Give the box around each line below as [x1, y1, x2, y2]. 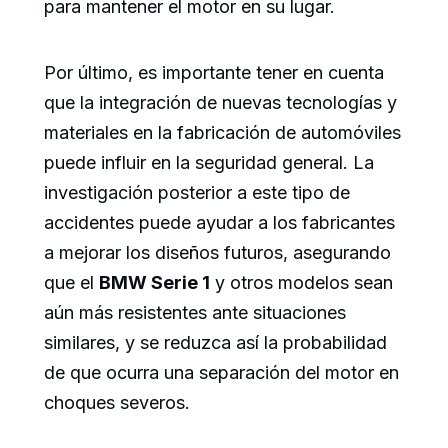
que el [44, 272, 99, 294]
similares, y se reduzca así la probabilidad [44, 332, 387, 354]
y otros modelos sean [210, 272, 393, 294]
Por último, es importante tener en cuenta [44, 62, 384, 84]
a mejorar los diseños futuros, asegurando [44, 242, 391, 264]
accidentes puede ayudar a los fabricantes [44, 212, 395, 234]
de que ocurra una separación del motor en [44, 362, 399, 384]
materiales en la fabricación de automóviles [44, 122, 401, 144]
